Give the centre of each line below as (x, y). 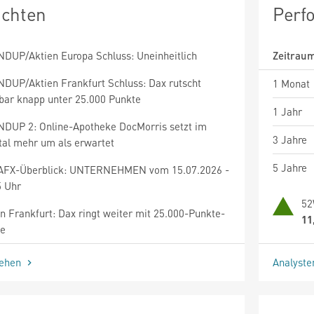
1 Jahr (287, 111)
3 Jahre (290, 139)
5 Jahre (290, 167)
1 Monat (291, 83)
